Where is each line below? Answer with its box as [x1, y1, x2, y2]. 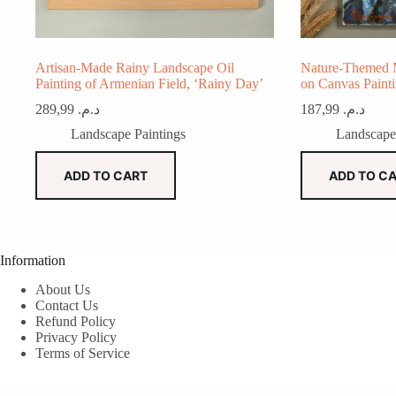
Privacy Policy [35, 330, 117, 346]
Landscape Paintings [71, 126, 186, 142]
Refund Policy [35, 314, 116, 330]
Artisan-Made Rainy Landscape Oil [35, 60, 234, 76]
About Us [35, 282, 90, 298]
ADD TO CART [64, 168, 148, 184]
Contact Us [35, 298, 98, 314]
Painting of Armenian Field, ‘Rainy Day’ [35, 76, 263, 92]
